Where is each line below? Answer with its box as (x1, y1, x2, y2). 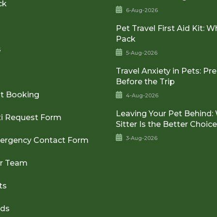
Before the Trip (116, 77, 175, 86)
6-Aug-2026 (126, 6, 158, 14)
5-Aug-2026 (126, 49, 158, 56)
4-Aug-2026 (126, 92, 159, 99)
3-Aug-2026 (126, 134, 158, 141)
